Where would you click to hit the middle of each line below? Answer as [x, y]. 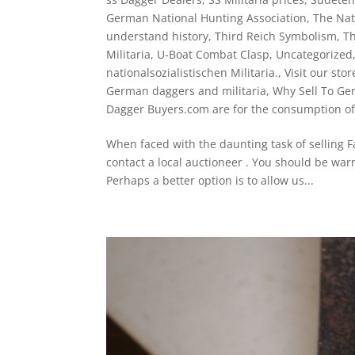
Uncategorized [315, 54]
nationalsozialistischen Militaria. [193, 72]
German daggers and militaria [187, 90]
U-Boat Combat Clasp [214, 54]
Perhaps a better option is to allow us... [210, 180]
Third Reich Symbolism [276, 36]
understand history [158, 36]
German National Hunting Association [207, 17]
